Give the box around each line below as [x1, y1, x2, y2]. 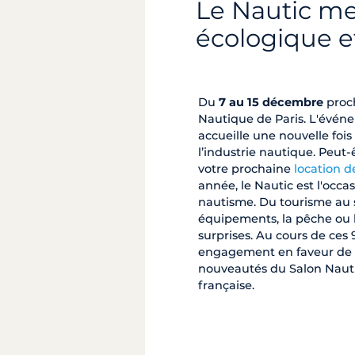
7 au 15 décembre [219, 94, 323, 109]
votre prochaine [198, 161, 294, 176]
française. [198, 277, 254, 292]
